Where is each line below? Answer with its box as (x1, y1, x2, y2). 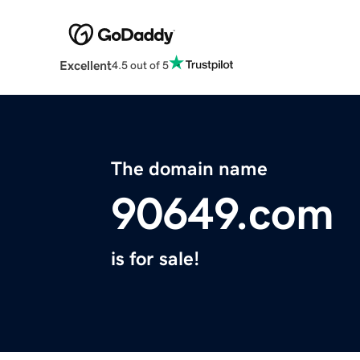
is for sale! (111, 249, 199, 269)
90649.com (111, 191, 334, 237)
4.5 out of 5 (111, 59, 169, 71)
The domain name (111, 159, 268, 179)
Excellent (59, 59, 112, 72)
